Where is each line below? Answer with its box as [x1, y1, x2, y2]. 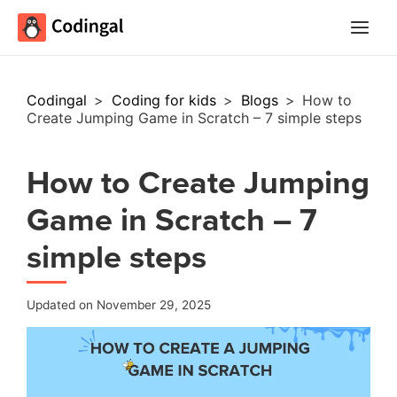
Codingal [27, 91, 91, 109]
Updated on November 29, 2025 [27, 298, 211, 313]
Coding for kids [111, 91, 221, 109]
